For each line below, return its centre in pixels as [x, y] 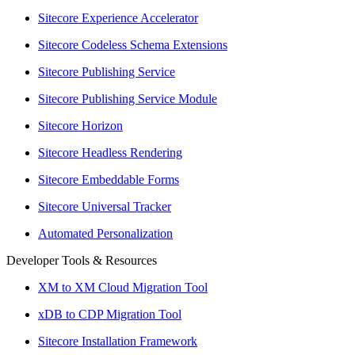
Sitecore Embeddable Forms [109, 179]
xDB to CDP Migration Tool [110, 314]
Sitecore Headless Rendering [110, 152]
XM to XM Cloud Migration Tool [123, 287]
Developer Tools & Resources [82, 260]
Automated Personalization [105, 233]
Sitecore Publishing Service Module [128, 98]
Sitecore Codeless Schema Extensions [133, 44]
